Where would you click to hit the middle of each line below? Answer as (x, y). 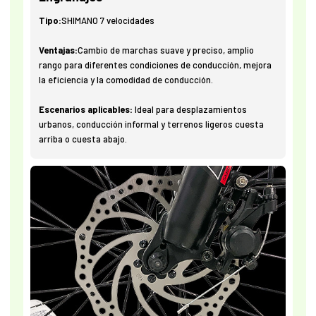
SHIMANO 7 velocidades (108, 21)
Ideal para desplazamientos (191, 110)
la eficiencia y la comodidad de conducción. (126, 80)
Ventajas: (59, 50)
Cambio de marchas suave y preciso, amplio (166, 50)
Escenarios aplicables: (87, 110)
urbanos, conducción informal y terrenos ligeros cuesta (152, 124)
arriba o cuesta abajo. (83, 139)
